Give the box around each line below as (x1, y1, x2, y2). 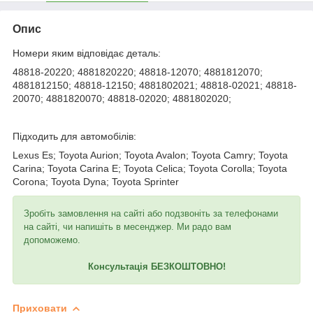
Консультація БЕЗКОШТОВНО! (87, 261, 226, 272)
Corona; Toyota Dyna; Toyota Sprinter (13, 175, 179, 187)
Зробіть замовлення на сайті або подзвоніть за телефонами (24, 208, 278, 219)
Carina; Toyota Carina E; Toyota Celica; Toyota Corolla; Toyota (13, 162, 287, 174)
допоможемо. (24, 234, 80, 245)
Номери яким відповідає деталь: (13, 47, 161, 59)
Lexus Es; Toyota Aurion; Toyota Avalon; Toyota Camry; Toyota (13, 149, 288, 161)
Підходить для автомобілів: (13, 130, 136, 142)
